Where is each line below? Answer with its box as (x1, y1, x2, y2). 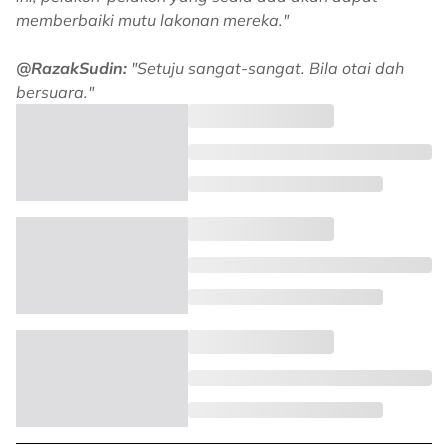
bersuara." (16, 81, 98, 102)
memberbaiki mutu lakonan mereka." (16, 9, 289, 30)
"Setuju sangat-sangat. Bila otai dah (131, 57, 404, 78)
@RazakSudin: (16, 57, 131, 78)
